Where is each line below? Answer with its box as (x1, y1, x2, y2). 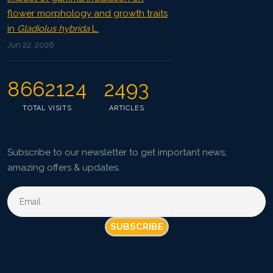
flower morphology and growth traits (7, 8, 168, 19)
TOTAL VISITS (23, 104, 72, 112)
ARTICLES (109, 104, 144, 112)
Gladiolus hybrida (17, 23, 90, 34)
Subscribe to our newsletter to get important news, (7, 147, 227, 158)
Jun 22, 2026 (7, 40, 54, 49)
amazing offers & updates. (7, 162, 120, 173)
